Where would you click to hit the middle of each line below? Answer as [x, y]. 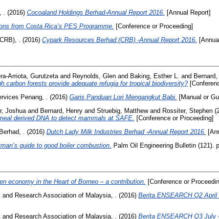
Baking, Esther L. [155, 76]
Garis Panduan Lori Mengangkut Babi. [123, 97]
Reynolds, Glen [94, 76]
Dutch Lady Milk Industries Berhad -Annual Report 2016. [126, 131]
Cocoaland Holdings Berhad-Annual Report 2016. [96, 12]
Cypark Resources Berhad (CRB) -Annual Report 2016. [120, 40]
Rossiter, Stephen [187, 110]
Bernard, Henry [61, 110]
